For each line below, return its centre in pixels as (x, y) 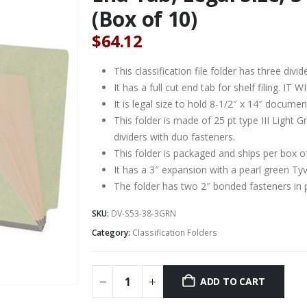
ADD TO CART (232, 282)
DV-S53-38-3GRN (144, 213)
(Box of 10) (145, 19)
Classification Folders (175, 232)
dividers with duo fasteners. (174, 136)
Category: (112, 232)
